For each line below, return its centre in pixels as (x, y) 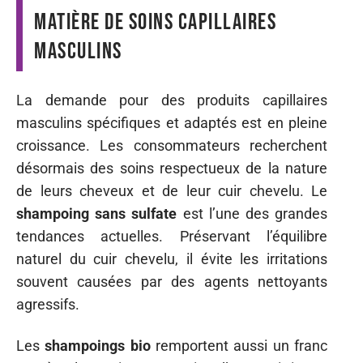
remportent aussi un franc (239, 345)
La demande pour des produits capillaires (172, 100)
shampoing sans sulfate (97, 214)
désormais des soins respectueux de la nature (172, 168)
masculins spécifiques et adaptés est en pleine (172, 123)
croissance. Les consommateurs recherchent (172, 145)
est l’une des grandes (252, 214)
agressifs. (48, 304)
